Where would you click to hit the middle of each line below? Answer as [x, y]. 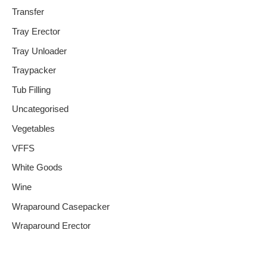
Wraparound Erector [51, 226]
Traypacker [34, 71]
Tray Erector [36, 31]
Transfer [28, 12]
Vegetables [33, 129]
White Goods [37, 168]
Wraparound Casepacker [61, 207]
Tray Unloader [39, 51]
